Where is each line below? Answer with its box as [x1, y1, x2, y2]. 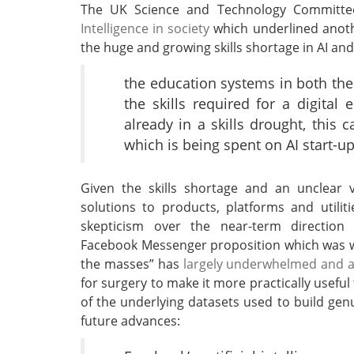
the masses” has [81, 255, 183, 273]
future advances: [81, 312, 180, 330]
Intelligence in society [81, 20, 210, 38]
